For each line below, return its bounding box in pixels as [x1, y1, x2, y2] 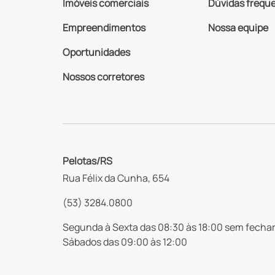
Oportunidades [63, 45, 130, 59]
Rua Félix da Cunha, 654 [63, 171, 169, 185]
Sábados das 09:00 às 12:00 [63, 234, 187, 249]
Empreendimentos [63, 20, 145, 34]
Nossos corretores [63, 69, 144, 83]
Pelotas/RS [63, 153, 112, 168]
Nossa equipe [207, 20, 268, 34]
